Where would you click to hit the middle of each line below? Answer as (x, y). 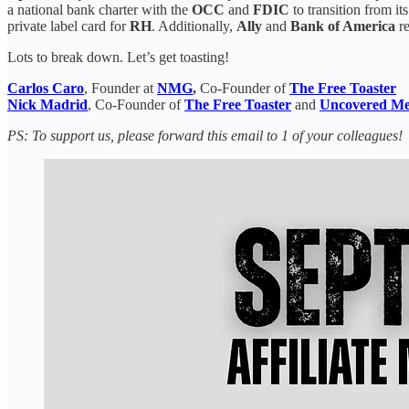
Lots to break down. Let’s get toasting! (118, 58)
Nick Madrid (47, 105)
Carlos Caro (46, 89)
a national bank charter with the (100, 10)
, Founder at (121, 89)
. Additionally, (194, 26)
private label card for (68, 26)
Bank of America (343, 26)
